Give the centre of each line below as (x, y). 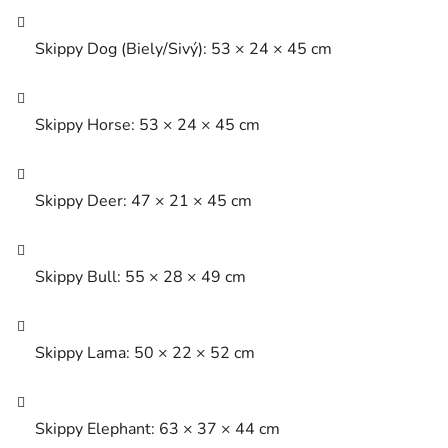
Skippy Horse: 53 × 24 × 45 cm (147, 125)
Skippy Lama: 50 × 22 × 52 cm (145, 353)
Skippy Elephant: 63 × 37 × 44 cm (157, 429)
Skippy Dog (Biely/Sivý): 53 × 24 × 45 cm (183, 49)
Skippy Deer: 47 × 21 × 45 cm (143, 201)
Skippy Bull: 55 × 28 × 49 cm (140, 277)
